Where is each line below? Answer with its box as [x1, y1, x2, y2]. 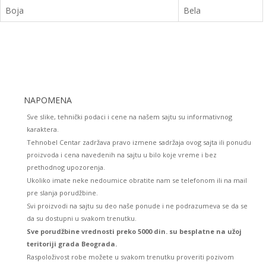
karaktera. [27, 125, 59, 134]
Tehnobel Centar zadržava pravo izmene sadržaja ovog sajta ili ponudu [27, 138, 251, 147]
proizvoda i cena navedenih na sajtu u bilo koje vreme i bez [27, 150, 217, 159]
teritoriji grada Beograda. [27, 239, 117, 248]
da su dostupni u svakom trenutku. [27, 214, 137, 223]
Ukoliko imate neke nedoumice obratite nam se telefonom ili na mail [27, 176, 247, 185]
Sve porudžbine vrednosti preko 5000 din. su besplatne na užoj [27, 227, 242, 236]
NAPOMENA [24, 94, 72, 106]
